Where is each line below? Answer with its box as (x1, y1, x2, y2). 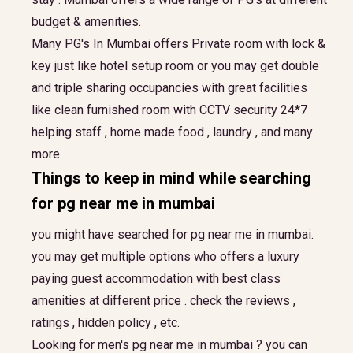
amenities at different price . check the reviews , (32, 293, 295, 308)
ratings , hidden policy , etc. (32, 315, 180, 330)
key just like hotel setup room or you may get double (32, 58, 319, 73)
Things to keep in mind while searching (32, 169, 311, 188)
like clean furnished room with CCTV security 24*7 (32, 102, 307, 117)
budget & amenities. (32, 14, 141, 29)
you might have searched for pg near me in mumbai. (32, 227, 314, 242)
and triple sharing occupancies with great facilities (32, 80, 307, 95)
